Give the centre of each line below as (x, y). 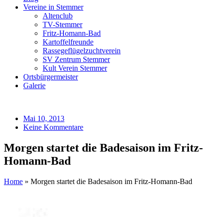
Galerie (34, 85)
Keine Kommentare (53, 127)
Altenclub (58, 16)
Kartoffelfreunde (68, 42)
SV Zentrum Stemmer (76, 59)
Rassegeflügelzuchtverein (82, 51)
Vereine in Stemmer (53, 7)
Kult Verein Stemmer (75, 68)
